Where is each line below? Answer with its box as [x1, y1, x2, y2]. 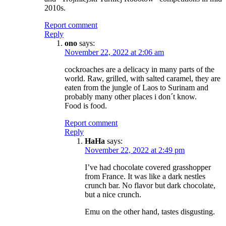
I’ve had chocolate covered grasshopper [85, 162, 211, 172]
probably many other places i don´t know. [65, 92, 197, 101]
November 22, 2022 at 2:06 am [65, 47, 164, 56]
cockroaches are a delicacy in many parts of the [65, 65, 214, 74]
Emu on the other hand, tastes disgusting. [85, 207, 215, 216]
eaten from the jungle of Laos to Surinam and [65, 83, 208, 92]
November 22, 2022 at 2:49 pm [85, 145, 185, 154]
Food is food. [65, 101, 107, 110]
